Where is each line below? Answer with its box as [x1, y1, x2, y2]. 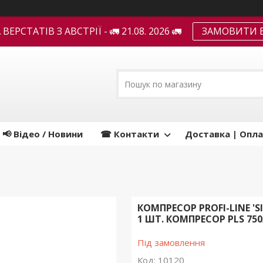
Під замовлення [137, 237, 205, 249]
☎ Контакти [100, 128, 159, 140]
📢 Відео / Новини [2, 128, 83, 140]
